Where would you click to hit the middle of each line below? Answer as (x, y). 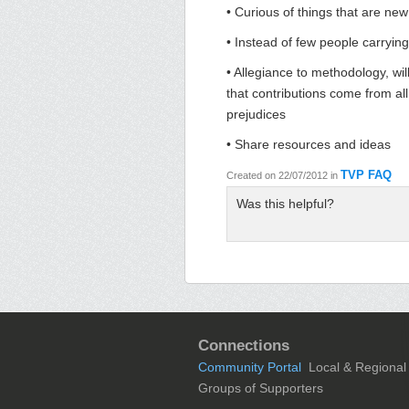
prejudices (256, 114)
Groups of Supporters (261, 388)
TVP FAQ (366, 175)
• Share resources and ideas (309, 144)
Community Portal (250, 367)
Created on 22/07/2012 (278, 175)
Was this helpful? (285, 204)
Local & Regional (357, 367)
